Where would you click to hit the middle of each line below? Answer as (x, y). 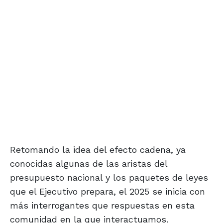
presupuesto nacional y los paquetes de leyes (109, 178)
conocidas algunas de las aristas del (89, 164)
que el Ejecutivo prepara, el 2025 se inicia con (108, 192)
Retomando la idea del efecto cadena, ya (98, 150)
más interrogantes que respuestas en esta (102, 206)
